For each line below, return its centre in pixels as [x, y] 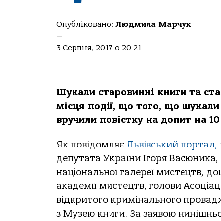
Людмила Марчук [153, 24]
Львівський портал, [172, 145]
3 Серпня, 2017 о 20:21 [99, 48]
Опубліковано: [86, 24]
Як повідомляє [92, 145]
